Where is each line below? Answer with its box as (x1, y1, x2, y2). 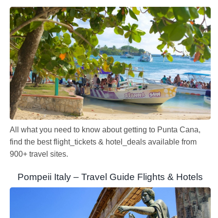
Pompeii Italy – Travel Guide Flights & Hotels (18, 172, 203, 182)
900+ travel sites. (10, 150, 68, 159)
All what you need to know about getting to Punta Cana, (10, 126, 200, 134)
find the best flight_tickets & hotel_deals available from (10, 138, 197, 146)
